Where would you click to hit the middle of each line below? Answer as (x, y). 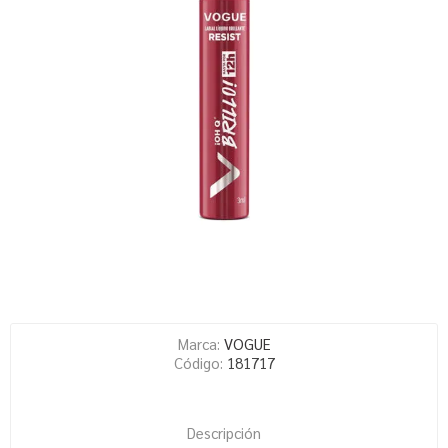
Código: (198, 362)
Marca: (198, 343)
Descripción (224, 432)
